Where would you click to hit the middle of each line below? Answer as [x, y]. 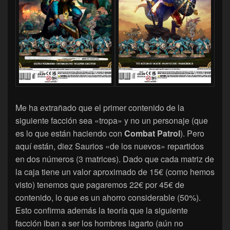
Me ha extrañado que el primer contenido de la [100, 108]
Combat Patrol [152, 133]
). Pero [192, 133]
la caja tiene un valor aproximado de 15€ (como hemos [115, 172]
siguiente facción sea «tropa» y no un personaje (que [112, 121]
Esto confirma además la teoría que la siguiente [102, 210]
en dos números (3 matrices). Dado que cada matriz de [115, 159]
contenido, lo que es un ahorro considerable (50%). [108, 198]
